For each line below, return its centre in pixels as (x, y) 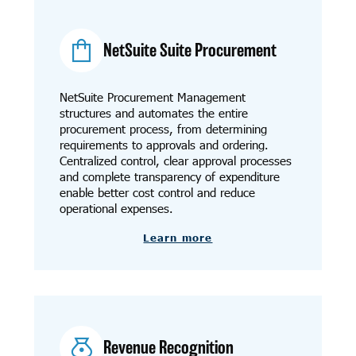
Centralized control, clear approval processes (175, 161)
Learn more (178, 237)
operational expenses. (116, 209)
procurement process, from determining (163, 129)
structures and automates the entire (153, 113)
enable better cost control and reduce (157, 193)
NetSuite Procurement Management (152, 97)
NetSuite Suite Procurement (190, 50)
